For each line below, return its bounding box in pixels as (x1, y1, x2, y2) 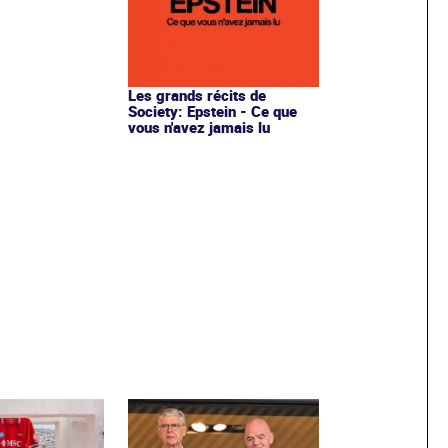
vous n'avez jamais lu (127, 116, 270, 137)
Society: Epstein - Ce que (127, 100, 297, 121)
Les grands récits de (127, 84, 266, 105)
